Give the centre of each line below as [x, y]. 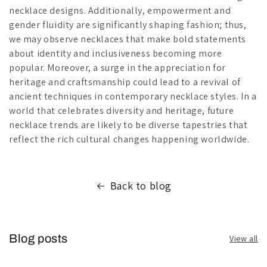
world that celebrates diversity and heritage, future [122, 111]
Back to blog [141, 186]
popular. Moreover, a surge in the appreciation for [118, 68]
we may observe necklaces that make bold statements [128, 39]
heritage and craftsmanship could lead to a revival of [125, 82]
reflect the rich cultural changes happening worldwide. [129, 139]
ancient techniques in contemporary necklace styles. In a [133, 97]
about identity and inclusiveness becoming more [116, 54]
